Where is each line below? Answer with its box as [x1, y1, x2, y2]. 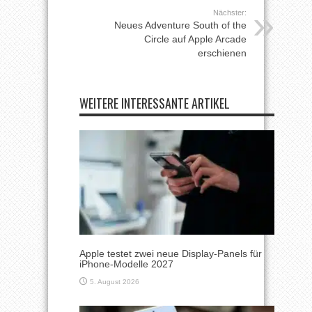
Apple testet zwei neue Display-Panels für [79, 247, 262, 259]
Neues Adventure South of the [114, 19, 247, 31]
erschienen [198, 47, 247, 59]
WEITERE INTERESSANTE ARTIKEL [79, 94, 230, 113]
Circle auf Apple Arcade [144, 33, 247, 45]
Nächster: [213, 8, 247, 17]
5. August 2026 [90, 277, 139, 286]
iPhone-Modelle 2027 [79, 258, 173, 270]
